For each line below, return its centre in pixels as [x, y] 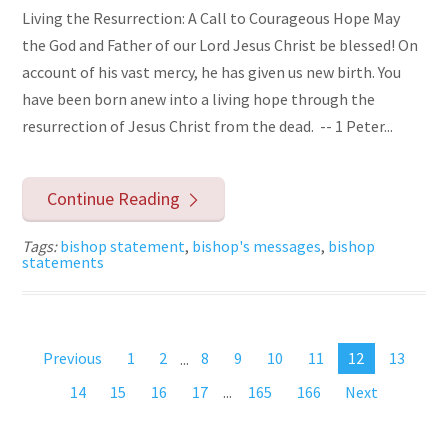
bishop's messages [257, 245]
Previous [72, 358]
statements [63, 261]
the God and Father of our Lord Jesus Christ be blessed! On [220, 45]
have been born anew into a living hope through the [199, 99]
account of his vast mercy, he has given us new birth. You [212, 72]
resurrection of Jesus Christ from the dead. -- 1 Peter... [208, 126]
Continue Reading [113, 198]
